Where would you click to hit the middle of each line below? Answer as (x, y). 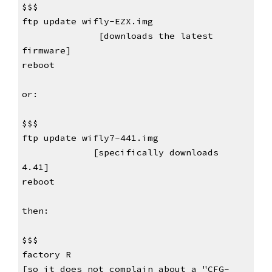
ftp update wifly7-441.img (202, 138)
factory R (46, 255)
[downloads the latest (139, 36)
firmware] (46, 51)
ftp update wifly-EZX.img (196, 22)
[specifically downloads (142, 153)
